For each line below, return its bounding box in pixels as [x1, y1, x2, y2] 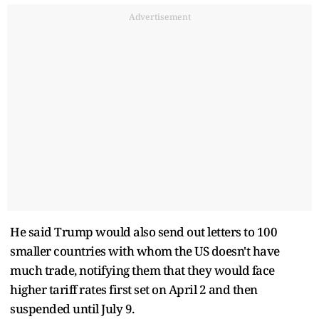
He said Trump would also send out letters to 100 [10, 223, 277, 240]
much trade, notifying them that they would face [10, 261, 275, 278]
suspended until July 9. [10, 300, 135, 317]
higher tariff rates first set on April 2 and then [10, 281, 258, 298]
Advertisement [128, 10, 191, 23]
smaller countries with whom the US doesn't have [10, 242, 280, 259]
